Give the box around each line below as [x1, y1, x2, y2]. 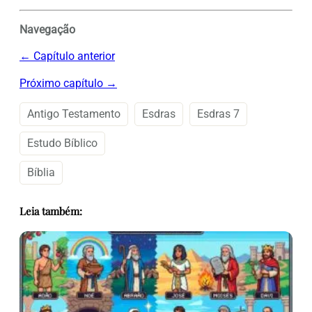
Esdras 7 [197, 107, 240, 120]
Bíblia [27, 165, 55, 179]
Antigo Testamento [27, 107, 120, 120]
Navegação [19, 22, 75, 36]
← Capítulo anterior [19, 49, 115, 63]
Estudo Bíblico [27, 136, 97, 150]
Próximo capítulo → [19, 76, 117, 90]
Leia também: [19, 203, 82, 218]
